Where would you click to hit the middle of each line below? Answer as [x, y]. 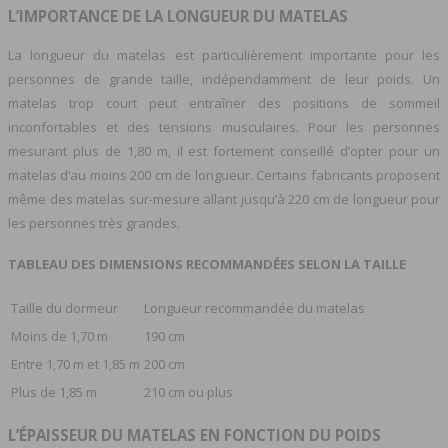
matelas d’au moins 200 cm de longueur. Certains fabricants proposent [224, 174]
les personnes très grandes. [94, 222]
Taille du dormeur [64, 308]
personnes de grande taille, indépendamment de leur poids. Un [224, 78]
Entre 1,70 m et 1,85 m [75, 364]
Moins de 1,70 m [59, 336]
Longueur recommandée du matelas [254, 308]
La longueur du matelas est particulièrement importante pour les [224, 54]
